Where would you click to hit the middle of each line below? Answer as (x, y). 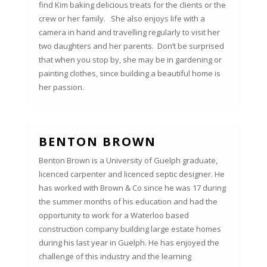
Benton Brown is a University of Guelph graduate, (128, 161)
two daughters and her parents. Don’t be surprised (131, 46)
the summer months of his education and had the (128, 202)
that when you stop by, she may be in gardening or (130, 60)
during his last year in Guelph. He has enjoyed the (129, 243)
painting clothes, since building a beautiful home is (129, 74)
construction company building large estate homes (130, 229)
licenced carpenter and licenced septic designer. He (131, 174)
